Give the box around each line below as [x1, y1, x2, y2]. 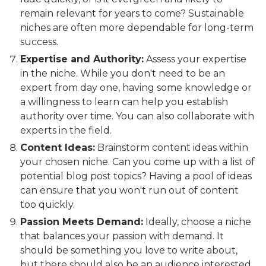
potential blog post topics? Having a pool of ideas [20, 170, 252, 182]
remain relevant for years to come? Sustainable [20, 8, 244, 20]
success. [20, 36, 58, 48]
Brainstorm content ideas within [94, 142, 248, 154]
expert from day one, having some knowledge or [20, 82, 252, 94]
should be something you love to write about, [20, 245, 237, 256]
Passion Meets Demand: [20, 216, 143, 228]
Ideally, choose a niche [142, 216, 251, 228]
